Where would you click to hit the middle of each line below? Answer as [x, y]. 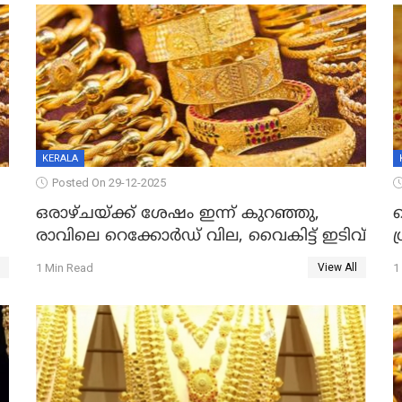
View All [337, 268]
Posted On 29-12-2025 [109, 183]
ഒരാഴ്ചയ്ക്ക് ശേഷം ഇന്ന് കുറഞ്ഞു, [178, 214]
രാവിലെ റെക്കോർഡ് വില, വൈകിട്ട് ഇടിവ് [201, 237]
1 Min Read [65, 267]
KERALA [60, 159]
